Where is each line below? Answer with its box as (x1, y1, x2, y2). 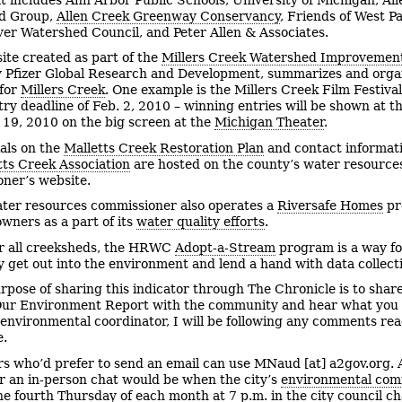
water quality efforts (136, 214, 265, 230)
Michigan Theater (214, 115, 324, 130)
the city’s (216, 371, 281, 387)
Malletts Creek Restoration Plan (64, 140, 264, 155)
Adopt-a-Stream (175, 240, 275, 255)
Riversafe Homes (277, 198, 383, 214)
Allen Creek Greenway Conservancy (57, 8, 280, 23)
